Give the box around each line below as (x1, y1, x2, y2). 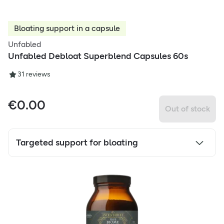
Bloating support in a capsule (14, 23, 120, 33)
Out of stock (165, 104, 210, 114)
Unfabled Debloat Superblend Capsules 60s (8, 50, 188, 62)
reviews (24, 70, 50, 79)
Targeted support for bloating (16, 137, 138, 148)
